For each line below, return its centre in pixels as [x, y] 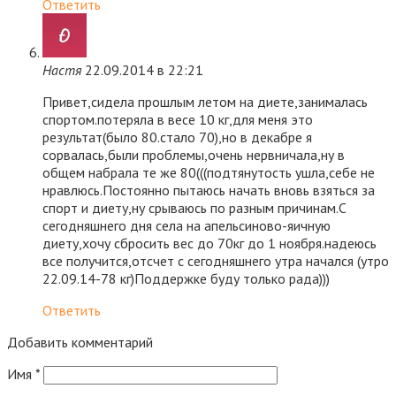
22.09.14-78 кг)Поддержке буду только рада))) [186, 279]
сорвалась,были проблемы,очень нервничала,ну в [194, 155]
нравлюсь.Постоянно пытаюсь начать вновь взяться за [209, 190]
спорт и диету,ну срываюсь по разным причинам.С [194, 208]
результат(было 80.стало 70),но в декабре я [177, 137]
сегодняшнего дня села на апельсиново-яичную [187, 226]
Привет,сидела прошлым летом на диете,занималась [205, 102]
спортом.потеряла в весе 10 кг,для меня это [178, 120]
